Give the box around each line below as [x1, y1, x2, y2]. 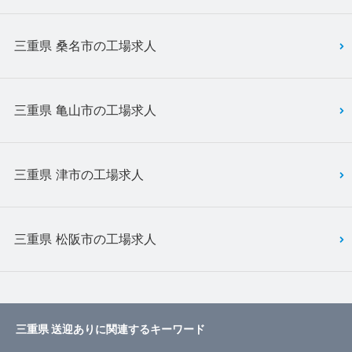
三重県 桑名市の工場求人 [14, 37, 156, 53]
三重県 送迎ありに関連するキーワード [16, 322, 205, 336]
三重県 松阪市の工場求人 [14, 230, 156, 247]
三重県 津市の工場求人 [14, 166, 144, 182]
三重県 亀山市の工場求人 [14, 101, 156, 118]
